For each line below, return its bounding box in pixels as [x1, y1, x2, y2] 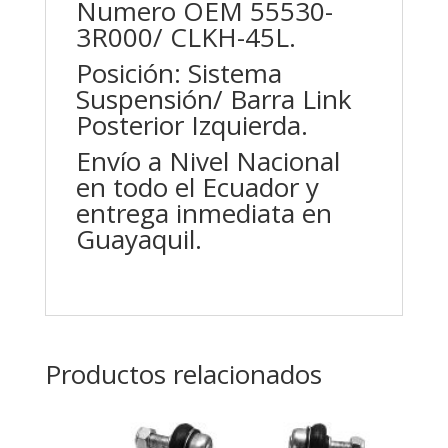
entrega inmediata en [75, 195, 332, 231]
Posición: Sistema [75, 55, 282, 91]
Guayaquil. [75, 221, 202, 257]
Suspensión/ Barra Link [75, 81, 352, 117]
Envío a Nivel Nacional [75, 143, 340, 179]
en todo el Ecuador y [75, 169, 319, 205]
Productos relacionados [44, 356, 322, 392]
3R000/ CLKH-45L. [75, 19, 296, 55]
